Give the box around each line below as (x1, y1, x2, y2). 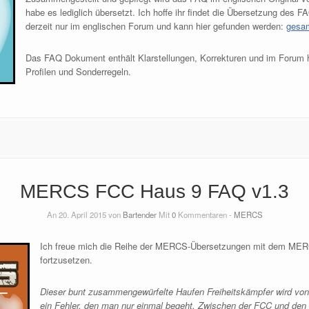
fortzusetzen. (39, 253, 92, 267)
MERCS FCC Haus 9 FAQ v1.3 (20, 181, 289, 203)
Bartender (122, 209, 157, 221)
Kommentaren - (175, 209, 234, 221)
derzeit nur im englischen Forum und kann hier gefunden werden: (25, 19, 286, 33)
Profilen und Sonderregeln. (25, 65, 131, 79)
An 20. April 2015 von (46, 209, 123, 221)
